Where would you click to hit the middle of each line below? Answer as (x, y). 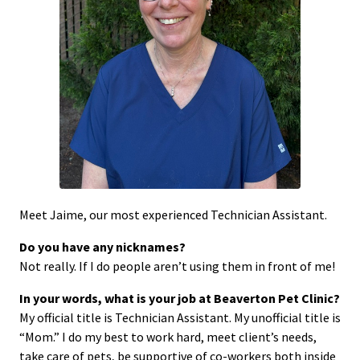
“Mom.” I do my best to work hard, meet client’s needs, (168, 336)
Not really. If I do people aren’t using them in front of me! (177, 266)
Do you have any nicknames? (102, 246)
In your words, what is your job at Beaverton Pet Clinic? (180, 298)
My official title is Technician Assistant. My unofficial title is (180, 317)
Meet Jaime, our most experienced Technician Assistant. (173, 214)
